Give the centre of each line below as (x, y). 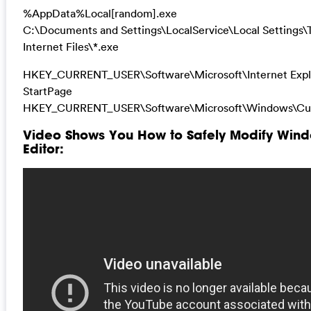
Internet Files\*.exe (70, 46)
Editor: (43, 149)
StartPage (47, 91)
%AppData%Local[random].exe (100, 13)
